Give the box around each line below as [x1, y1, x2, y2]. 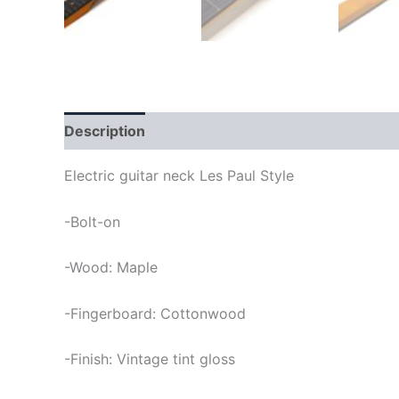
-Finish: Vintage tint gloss [64, 350, 235, 369]
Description [64, 122, 145, 140]
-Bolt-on [64, 212, 120, 231]
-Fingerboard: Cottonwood [64, 304, 246, 322]
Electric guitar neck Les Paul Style [64, 167, 294, 184]
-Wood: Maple [64, 258, 158, 277]
